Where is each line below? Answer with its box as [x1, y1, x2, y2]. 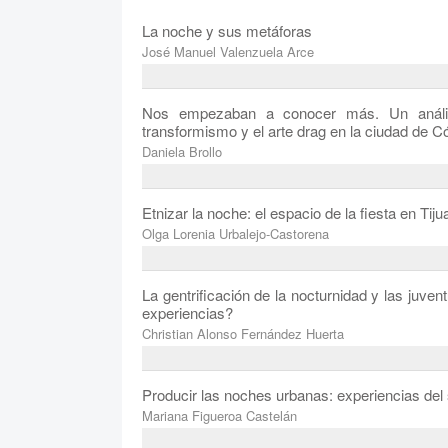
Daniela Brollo [142, 142, 222, 162]
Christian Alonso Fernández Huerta [142, 324, 344, 344]
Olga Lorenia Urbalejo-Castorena [142, 224, 329, 244]
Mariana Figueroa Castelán [142, 406, 297, 426]
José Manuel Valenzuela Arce [142, 42, 314, 62]
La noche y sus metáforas [142, 20, 312, 42]
